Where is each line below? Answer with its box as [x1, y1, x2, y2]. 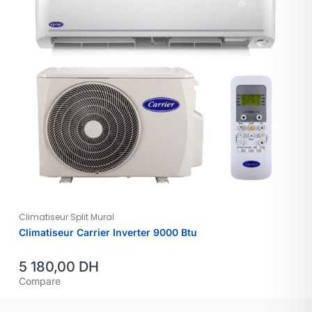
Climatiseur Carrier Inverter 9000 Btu [19, 226, 197, 238]
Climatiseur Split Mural [19, 211, 114, 223]
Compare [19, 275, 61, 287]
